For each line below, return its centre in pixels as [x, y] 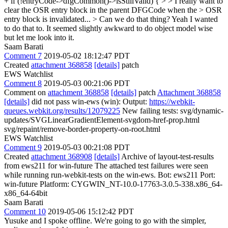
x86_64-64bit [26, 193]
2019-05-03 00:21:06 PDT [87, 83]
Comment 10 [25, 211]
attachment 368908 [62, 156]
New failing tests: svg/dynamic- [172, 110]
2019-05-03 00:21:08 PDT [87, 147]
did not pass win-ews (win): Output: [89, 101]
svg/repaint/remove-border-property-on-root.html [82, 129]
